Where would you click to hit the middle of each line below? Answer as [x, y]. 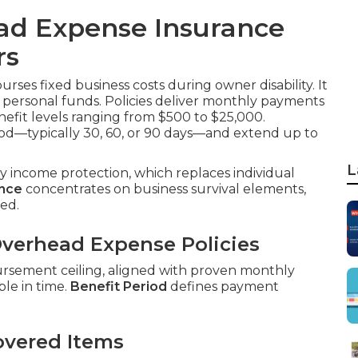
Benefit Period [119, 286]
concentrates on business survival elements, [164, 189]
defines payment [223, 286]
